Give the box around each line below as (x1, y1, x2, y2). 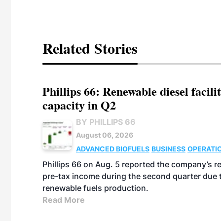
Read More (42, 195, 85, 205)
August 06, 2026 (76, 131, 133, 139)
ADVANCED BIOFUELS (76, 145, 149, 153)
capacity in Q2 (42, 96, 116, 113)
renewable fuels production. (42, 183, 148, 193)
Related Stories (42, 37, 138, 59)
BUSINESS (151, 145, 185, 153)
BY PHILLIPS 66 (76, 117, 136, 127)
